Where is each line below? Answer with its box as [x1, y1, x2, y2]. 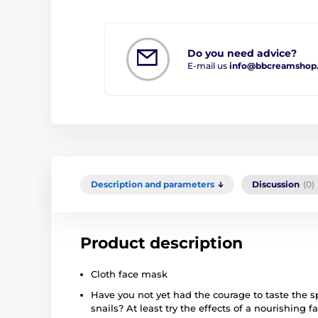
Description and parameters [91, 178, 214, 190]
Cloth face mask [91, 268, 168, 280]
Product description [80, 233, 243, 253]
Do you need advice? [187, 46, 297, 60]
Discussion [252, 178, 300, 190]
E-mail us [187, 60, 229, 71]
